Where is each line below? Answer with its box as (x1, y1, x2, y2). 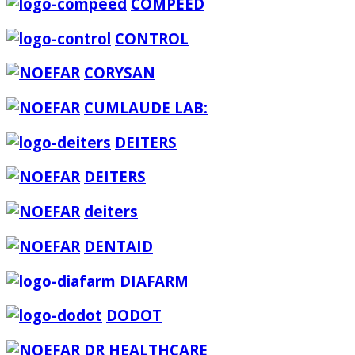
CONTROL (115, 28, 189, 48)
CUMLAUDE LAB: (84, 97, 208, 117)
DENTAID (84, 235, 153, 256)
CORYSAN (84, 63, 155, 83)
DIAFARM (120, 270, 189, 291)
